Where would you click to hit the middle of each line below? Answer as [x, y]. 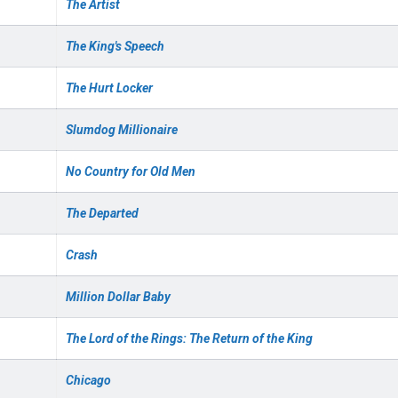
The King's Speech [115, 46]
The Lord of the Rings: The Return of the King [189, 338]
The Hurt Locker [109, 88]
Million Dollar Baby [118, 297]
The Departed [102, 213]
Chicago [88, 380]
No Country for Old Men [131, 171]
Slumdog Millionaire [122, 130]
